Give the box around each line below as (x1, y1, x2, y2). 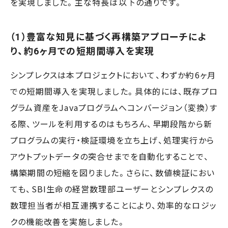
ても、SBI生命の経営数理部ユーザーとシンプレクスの (10, 183, 214, 195)
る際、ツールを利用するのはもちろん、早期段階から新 (10, 118, 213, 130)
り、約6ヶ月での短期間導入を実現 (10, 45, 155, 59)
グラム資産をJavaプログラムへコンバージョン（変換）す (10, 101, 218, 114)
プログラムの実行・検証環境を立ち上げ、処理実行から (10, 134, 215, 147)
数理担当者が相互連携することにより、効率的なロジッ (10, 199, 217, 212)
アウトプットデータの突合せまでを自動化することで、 (10, 150, 210, 163)
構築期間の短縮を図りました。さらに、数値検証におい (10, 166, 215, 179)
